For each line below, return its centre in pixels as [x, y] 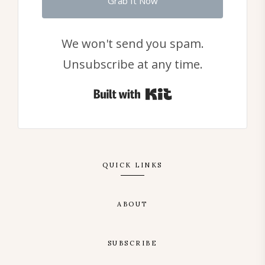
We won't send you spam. [132, 44]
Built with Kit [208, 94]
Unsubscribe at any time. [132, 64]
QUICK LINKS [132, 165]
